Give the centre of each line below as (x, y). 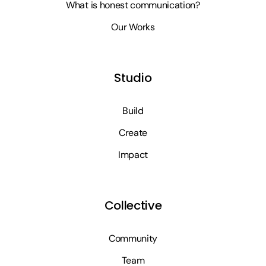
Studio (133, 78)
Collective (133, 206)
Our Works (133, 27)
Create (133, 133)
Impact (133, 155)
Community (133, 239)
